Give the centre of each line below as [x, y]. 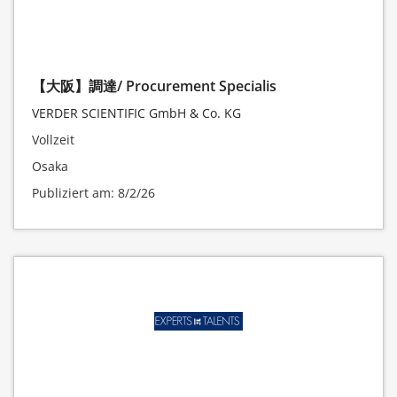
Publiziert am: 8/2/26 [93, 193]
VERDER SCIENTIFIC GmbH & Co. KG [136, 113]
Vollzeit [53, 140]
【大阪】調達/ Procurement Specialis [154, 86]
